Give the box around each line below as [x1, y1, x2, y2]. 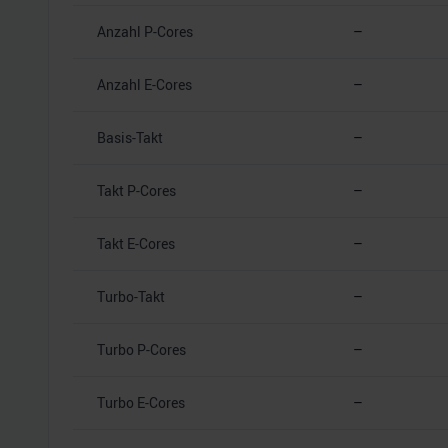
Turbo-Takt [97, 286, 165, 306]
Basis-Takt [97, 127, 163, 147]
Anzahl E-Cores [97, 74, 192, 94]
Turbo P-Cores [97, 339, 186, 359]
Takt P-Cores [97, 180, 176, 200]
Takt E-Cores [97, 233, 175, 253]
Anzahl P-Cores [97, 21, 193, 41]
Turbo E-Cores [97, 392, 185, 412]
